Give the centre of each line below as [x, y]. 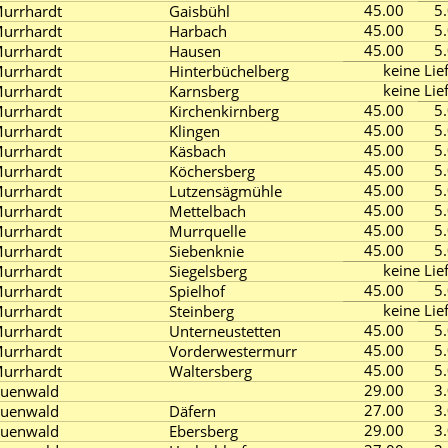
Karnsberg [204, 91]
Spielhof [197, 291]
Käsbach [197, 151]
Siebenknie [206, 251]
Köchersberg [212, 171]
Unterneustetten [225, 331]
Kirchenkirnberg [224, 111]
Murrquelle [207, 231]
